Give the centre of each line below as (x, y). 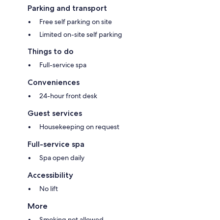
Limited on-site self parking (81, 34)
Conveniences (54, 82)
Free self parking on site (76, 21)
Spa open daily (62, 157)
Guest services (55, 113)
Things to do (51, 51)
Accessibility (50, 175)
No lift (49, 188)
